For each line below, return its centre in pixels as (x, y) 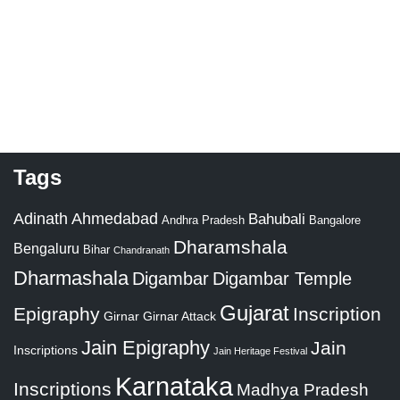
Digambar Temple (282, 279)
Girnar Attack (179, 316)
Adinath (41, 218)
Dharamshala (230, 247)
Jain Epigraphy (146, 348)
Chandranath (142, 250)
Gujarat (254, 313)
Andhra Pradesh (203, 221)
